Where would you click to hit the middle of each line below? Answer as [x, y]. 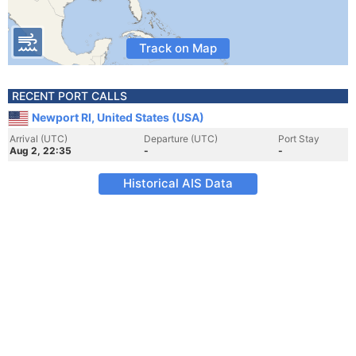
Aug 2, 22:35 [41, 151]
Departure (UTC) [181, 139]
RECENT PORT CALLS [70, 96]
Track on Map [178, 48]
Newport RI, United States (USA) [118, 117]
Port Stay [299, 139]
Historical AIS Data [178, 183]
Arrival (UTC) [39, 139]
